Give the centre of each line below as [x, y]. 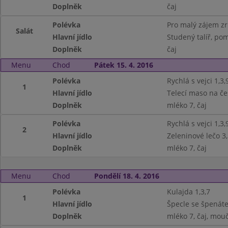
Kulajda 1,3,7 [188, 192]
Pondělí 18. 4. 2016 [126, 176]
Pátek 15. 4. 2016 [123, 65]
